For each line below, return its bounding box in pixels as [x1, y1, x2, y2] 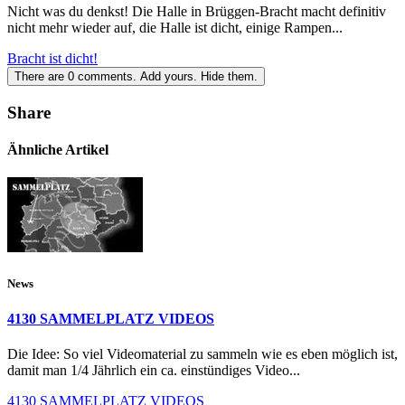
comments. [74, 70, 140, 84]
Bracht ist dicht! [7, 51, 98, 67]
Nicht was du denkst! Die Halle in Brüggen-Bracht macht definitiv [7, 4, 386, 20]
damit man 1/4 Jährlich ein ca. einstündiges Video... [7, 363, 300, 379]
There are [14, 70, 68, 84]
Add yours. [140, 70, 197, 84]
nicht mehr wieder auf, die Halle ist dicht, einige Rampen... [7, 20, 343, 36]
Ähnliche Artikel [7, 142, 108, 158]
